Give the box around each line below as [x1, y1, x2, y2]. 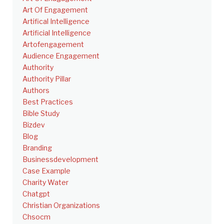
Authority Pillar [22, 74, 71, 83]
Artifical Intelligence [22, 16, 89, 25]
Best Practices [22, 97, 73, 106]
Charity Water [22, 177, 68, 186]
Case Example [22, 166, 70, 175]
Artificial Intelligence [22, 28, 91, 37]
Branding [22, 143, 52, 152]
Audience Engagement [22, 51, 99, 60]
